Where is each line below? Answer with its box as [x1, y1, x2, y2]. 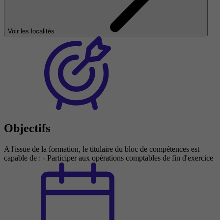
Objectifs [4, 121, 50, 135]
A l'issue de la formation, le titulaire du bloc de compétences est [4, 144, 199, 153]
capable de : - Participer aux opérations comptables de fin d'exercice [4, 153, 213, 162]
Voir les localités [8, 27, 56, 35]
